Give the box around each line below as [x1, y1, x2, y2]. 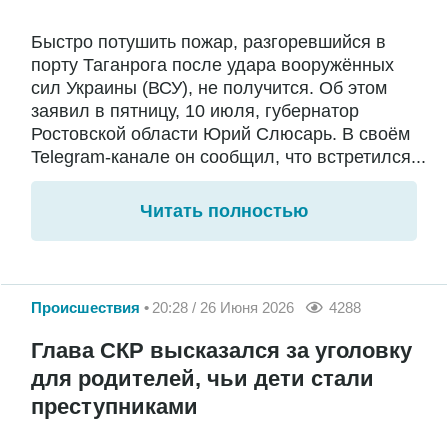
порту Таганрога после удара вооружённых [31, 55, 394, 76]
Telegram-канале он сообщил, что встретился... [31, 147, 426, 168]
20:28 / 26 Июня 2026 [152, 299, 294, 317]
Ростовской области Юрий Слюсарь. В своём [31, 124, 410, 145]
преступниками [31, 393, 198, 419]
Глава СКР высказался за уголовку [31, 337, 412, 363]
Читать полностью [140, 201, 308, 222]
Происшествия [31, 299, 140, 317]
